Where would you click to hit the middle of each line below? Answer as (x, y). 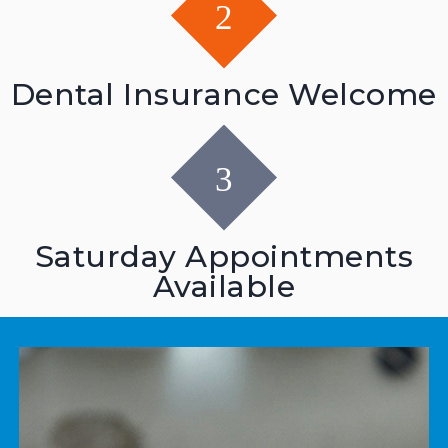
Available (224, 286)
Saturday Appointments (224, 256)
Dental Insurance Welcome (223, 94)
